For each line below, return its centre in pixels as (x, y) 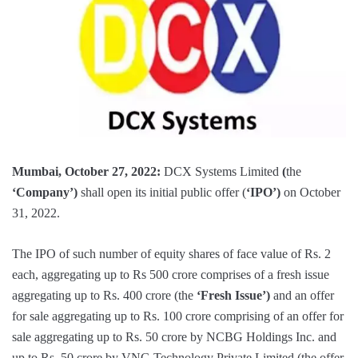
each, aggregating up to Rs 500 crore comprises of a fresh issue (171, 274)
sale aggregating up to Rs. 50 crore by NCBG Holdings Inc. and (174, 336)
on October (312, 192)
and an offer (304, 295)
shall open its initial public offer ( (163, 192)
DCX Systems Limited (221, 171)
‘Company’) (46, 192)
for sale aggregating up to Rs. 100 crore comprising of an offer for (178, 316)
